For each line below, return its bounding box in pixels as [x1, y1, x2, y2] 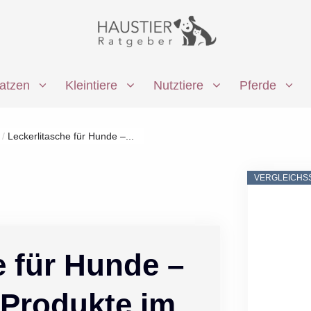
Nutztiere [153, 78, 203, 93]
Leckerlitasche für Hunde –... [8, 131, 135, 142]
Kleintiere [65, 78, 118, 93]
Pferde [239, 78, 276, 93]
